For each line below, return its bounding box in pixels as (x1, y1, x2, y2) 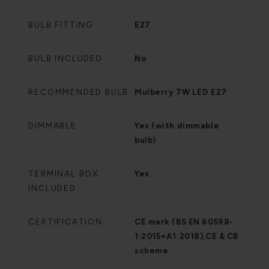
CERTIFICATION (28, 217, 103, 227)
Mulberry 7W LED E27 (134, 87, 227, 97)
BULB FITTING (28, 20, 93, 30)
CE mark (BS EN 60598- (134, 217, 234, 227)
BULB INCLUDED (28, 53, 103, 64)
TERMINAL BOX (28, 169, 98, 179)
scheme (134, 246, 169, 256)
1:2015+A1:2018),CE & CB (134, 231, 238, 241)
